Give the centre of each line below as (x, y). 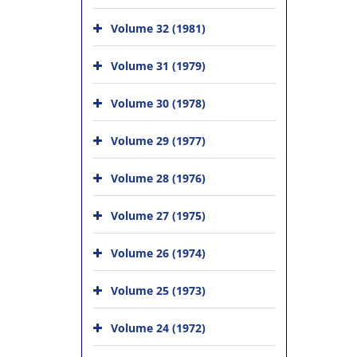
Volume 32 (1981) (158, 28)
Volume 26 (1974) (158, 253)
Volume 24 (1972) (158, 328)
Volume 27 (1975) (158, 216)
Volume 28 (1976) (158, 178)
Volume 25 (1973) (158, 290)
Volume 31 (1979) (158, 66)
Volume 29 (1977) (158, 141)
